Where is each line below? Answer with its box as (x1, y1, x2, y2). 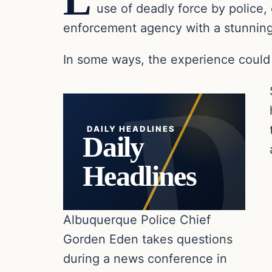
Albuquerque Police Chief (63, 212, 211, 227)
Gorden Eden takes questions (63, 231, 233, 246)
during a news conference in (63, 251, 227, 266)
